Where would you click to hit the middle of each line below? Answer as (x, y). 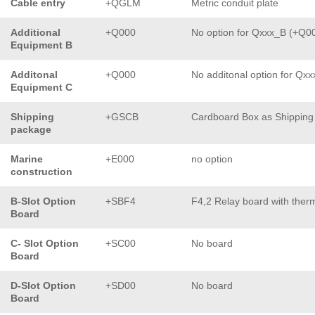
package (31, 130)
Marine (27, 159)
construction (41, 172)
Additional (36, 33)
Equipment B (41, 45)
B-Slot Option (43, 201)
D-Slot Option (43, 286)
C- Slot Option (45, 244)
